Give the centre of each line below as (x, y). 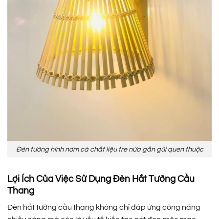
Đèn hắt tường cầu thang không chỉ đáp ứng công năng (104, 207)
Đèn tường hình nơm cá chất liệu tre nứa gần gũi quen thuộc (109, 149)
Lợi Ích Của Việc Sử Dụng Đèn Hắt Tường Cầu (101, 179)
